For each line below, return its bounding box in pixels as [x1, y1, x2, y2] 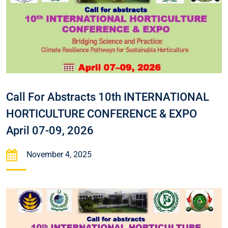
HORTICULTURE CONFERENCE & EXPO [6, 107, 197, 121]
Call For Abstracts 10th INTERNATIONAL [6, 91, 209, 104]
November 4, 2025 [26, 150, 92, 160]
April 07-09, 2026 [6, 124, 94, 137]
